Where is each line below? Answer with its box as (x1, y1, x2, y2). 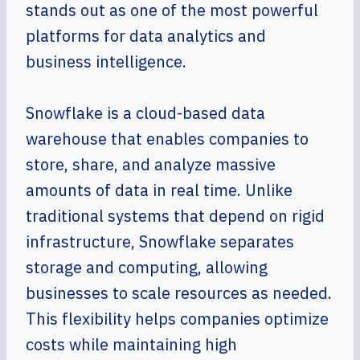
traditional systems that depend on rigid (26, 205, 325, 227)
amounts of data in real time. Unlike (26, 179, 292, 201)
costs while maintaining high (26, 333, 237, 355)
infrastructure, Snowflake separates (26, 231, 294, 252)
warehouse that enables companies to (26, 128, 309, 149)
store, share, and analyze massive (26, 153, 276, 175)
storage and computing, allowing (26, 256, 268, 278)
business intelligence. (26, 51, 186, 72)
